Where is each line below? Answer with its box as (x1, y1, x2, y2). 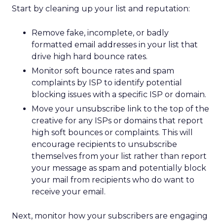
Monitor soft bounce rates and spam (32, 66, 174, 75)
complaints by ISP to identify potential (32, 78, 182, 87)
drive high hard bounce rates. (32, 52, 147, 61)
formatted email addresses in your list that (32, 40, 198, 49)
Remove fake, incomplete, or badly (32, 28, 169, 37)
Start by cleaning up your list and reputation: (12, 4, 190, 13)
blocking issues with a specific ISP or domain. (32, 90, 206, 99)
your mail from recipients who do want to (32, 175, 194, 184)
